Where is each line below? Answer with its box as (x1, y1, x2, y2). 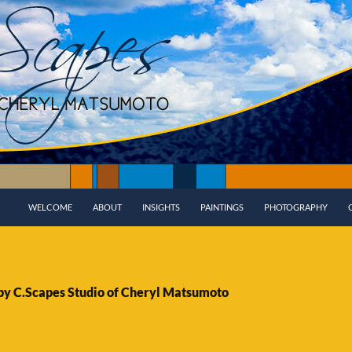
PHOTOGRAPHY (264, 202, 328, 212)
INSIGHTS (142, 202, 180, 212)
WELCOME (28, 202, 72, 212)
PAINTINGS (200, 202, 244, 212)
